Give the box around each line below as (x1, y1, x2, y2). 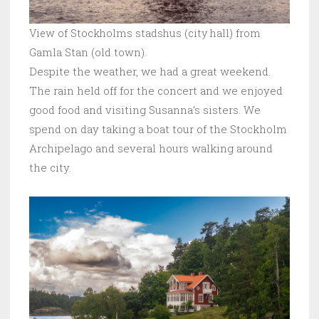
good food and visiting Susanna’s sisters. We (29, 103, 261, 117)
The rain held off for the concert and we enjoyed (29, 83, 283, 98)
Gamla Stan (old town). (29, 46, 147, 60)
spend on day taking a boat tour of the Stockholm (29, 122, 287, 137)
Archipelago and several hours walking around (29, 141, 273, 156)
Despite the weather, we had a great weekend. (29, 64, 271, 79)
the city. (29, 160, 71, 175)
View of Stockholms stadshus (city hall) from (29, 26, 261, 41)
